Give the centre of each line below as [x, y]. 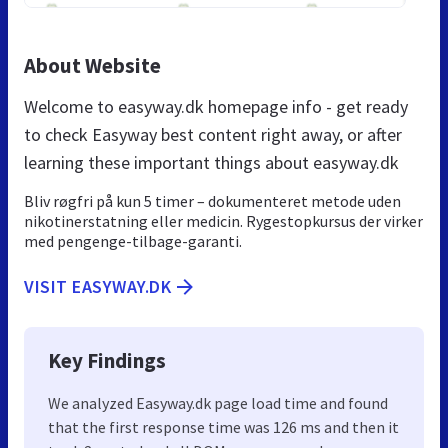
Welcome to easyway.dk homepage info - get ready [216, 106]
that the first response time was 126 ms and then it [223, 426]
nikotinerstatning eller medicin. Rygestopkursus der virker [223, 220]
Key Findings [107, 360]
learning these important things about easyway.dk [211, 162]
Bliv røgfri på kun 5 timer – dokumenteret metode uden [212, 200]
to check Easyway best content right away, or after [213, 134]
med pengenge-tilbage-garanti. [133, 240]
